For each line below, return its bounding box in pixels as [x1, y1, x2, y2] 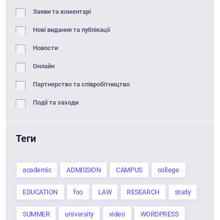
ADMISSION [66, 166, 101, 174]
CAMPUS [116, 166, 142, 174]
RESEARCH [127, 188, 160, 196]
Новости [33, 44, 58, 52]
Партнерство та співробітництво [33, 81, 130, 88]
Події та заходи [33, 99, 79, 107]
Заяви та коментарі [33, 8, 91, 16]
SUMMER [23, 210, 50, 219]
